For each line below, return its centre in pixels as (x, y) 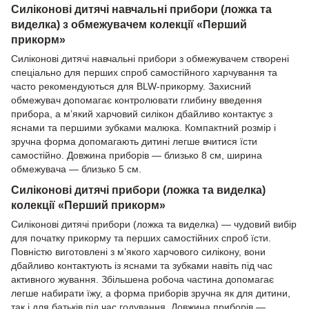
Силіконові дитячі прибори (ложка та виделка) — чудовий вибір (154, 225)
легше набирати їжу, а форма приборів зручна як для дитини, (151, 293)
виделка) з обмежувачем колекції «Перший (129, 24)
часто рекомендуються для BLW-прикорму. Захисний (131, 86)
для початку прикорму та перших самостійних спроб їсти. (141, 238)
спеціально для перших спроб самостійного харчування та (144, 72)
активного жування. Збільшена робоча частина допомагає (142, 280)
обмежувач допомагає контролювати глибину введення (137, 100)
